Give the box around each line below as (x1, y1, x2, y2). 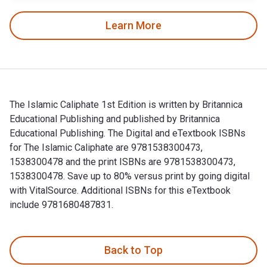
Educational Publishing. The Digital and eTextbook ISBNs (10, 127, 246, 139)
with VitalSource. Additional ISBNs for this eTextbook (10, 184, 231, 196)
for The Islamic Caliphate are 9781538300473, (10, 141, 203, 153)
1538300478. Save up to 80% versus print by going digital (10, 170, 250, 182)
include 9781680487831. (10, 198, 113, 210)
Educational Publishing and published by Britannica (10, 113, 220, 125)
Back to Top (104, 244, 163, 257)
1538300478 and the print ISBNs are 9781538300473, (10, 156, 235, 167)
